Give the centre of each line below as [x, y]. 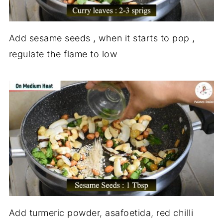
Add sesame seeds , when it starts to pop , [102, 38]
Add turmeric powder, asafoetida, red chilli [101, 213]
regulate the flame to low [63, 54]
